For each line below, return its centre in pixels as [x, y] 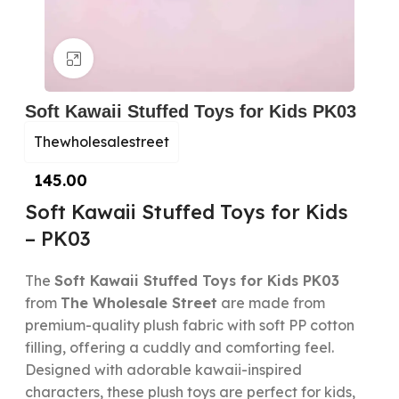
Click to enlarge [146, 58]
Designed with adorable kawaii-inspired [163, 370]
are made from [271, 303]
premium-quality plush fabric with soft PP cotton [189, 325]
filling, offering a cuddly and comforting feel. [179, 347]
